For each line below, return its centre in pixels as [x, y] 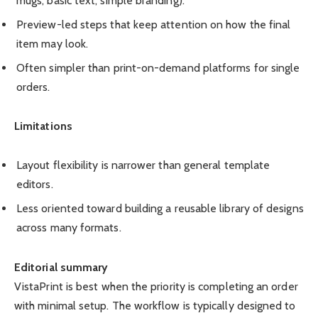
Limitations [43, 126]
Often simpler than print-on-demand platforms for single [158, 68]
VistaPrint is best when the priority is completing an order [156, 286]
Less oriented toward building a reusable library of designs [160, 209]
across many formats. [69, 228]
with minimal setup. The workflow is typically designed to [155, 305]
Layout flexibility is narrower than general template [143, 165]
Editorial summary [61, 267]
